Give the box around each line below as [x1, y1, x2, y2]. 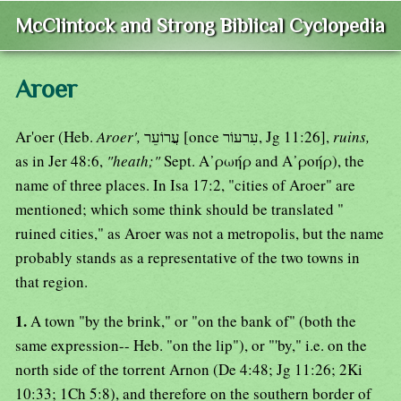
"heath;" [107, 150, 164, 172]
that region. [15, 271, 88, 293]
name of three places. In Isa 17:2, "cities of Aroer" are [15, 175, 355, 196]
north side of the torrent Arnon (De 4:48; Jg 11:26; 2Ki [15, 359, 363, 380]
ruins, [333, 126, 370, 148]
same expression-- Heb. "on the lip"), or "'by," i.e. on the [15, 335, 367, 356]
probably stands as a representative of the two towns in [15, 247, 360, 269]
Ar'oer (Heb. [15, 126, 97, 148]
